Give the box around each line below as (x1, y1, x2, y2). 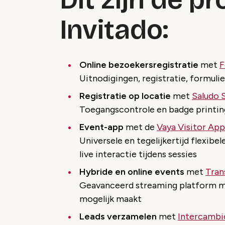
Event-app (79, 122, 124, 133)
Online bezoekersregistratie (79, 59, 198, 71)
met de (124, 122, 157, 133)
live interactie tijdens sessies (79, 149, 197, 160)
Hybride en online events (79, 166, 184, 178)
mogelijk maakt (79, 193, 142, 205)
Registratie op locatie (79, 90, 171, 102)
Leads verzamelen (79, 211, 157, 222)
